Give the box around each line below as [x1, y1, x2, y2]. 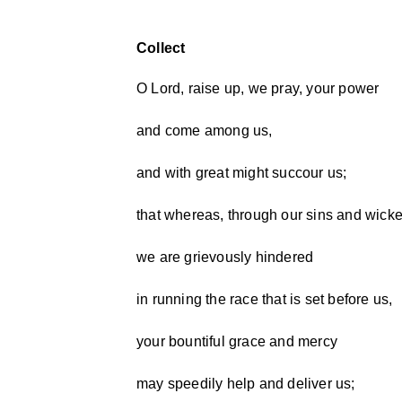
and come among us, [136, 123, 273, 138]
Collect [136, 40, 186, 56]
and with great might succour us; [136, 165, 347, 180]
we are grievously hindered [136, 249, 314, 265]
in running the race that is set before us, [136, 292, 393, 307]
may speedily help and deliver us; [136, 376, 355, 391]
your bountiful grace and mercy [136, 334, 337, 349]
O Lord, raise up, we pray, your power [136, 81, 380, 96]
